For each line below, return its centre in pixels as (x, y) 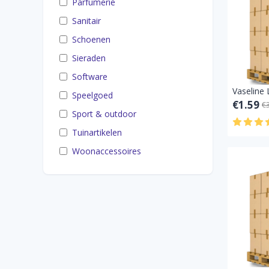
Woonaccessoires (107, 151)
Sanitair (86, 21)
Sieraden (89, 58)
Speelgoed (92, 95)
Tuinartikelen (97, 132)
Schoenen (91, 39)
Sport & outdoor (104, 114)
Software (90, 77)
